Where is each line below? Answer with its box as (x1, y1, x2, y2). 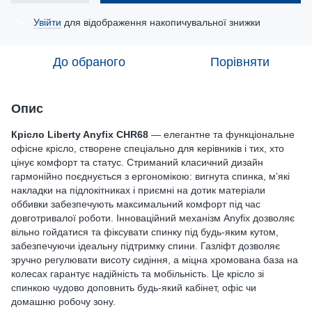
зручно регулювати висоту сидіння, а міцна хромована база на (11, 254, 298, 265)
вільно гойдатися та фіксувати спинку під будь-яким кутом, (11, 226, 279, 237)
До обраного (53, 55, 125, 69)
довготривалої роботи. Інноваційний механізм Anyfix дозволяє (11, 212, 295, 224)
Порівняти (210, 55, 270, 69)
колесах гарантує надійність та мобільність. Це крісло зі (11, 268, 264, 279)
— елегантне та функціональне (148, 129, 295, 140)
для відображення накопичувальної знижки (61, 17, 260, 28)
